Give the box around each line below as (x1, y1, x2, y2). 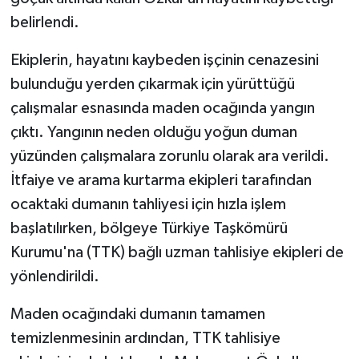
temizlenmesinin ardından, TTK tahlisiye (10, 329, 280, 346)
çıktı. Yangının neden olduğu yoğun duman (10, 123, 297, 140)
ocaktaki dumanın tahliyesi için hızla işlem (10, 196, 286, 212)
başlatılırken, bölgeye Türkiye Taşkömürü (10, 220, 288, 236)
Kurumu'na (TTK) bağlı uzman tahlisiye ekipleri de (10, 244, 344, 260)
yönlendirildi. (10, 268, 99, 284)
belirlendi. (10, 14, 79, 30)
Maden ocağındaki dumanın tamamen (10, 305, 265, 322)
